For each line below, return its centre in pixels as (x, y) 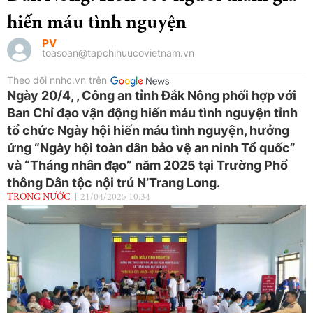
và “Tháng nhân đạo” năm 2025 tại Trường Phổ (147, 165)
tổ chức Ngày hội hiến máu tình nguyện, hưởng (148, 130)
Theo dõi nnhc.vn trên (57, 80)
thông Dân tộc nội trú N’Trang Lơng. (114, 182)
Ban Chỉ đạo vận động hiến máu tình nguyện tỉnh (152, 112)
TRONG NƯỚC (38, 197)
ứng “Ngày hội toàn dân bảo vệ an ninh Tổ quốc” (151, 147)
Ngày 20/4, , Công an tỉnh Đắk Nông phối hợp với (152, 95)
